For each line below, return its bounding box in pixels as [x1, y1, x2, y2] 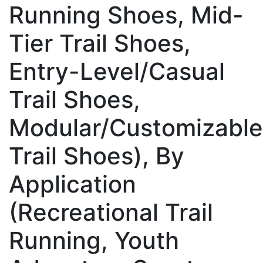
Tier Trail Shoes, [9, 28, 191, 58]
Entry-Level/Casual [9, 56, 225, 86]
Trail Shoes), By [9, 141, 184, 170]
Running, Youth [9, 225, 179, 255]
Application [9, 169, 136, 198]
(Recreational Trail [9, 197, 213, 227]
